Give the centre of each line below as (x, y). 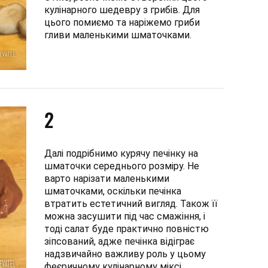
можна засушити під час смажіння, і (125, 216)
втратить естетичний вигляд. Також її (131, 203)
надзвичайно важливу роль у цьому (125, 254)
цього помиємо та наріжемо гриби (122, 22)
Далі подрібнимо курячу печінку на (121, 153)
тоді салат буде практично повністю (127, 229)
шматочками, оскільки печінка (113, 191)
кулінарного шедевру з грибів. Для (122, 10)
